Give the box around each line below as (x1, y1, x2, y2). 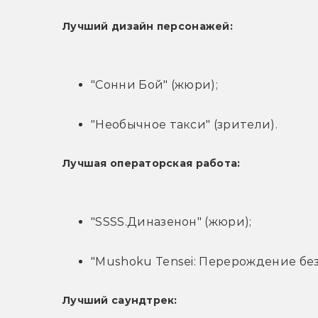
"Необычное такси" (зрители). (91, 118, 278, 132)
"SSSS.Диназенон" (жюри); (91, 215, 252, 229)
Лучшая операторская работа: (62, 157, 241, 170)
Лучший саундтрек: (62, 294, 177, 307)
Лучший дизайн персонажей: (62, 20, 233, 33)
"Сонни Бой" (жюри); (91, 78, 219, 92)
